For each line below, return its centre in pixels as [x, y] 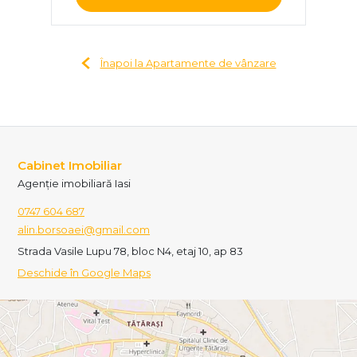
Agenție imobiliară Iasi [74, 183]
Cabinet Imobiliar [70, 165]
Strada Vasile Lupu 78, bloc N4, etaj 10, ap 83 [130, 251]
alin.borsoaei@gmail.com [84, 229]
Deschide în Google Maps [84, 272]
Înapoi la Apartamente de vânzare [188, 63]
